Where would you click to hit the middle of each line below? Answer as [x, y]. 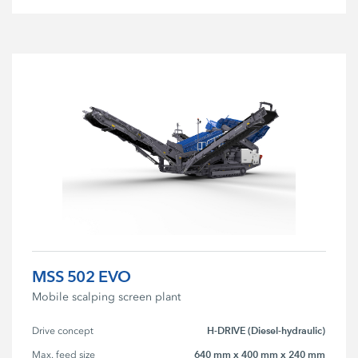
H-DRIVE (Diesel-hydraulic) [267, 330]
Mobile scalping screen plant [107, 296]
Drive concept [63, 330]
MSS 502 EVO [82, 276]
